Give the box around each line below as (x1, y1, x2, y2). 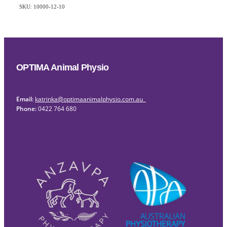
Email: (16, 94, 33, 103)
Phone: (16, 104, 38, 112)
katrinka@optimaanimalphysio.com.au (35, 94, 146, 103)
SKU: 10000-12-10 (19, 3, 65, 10)
